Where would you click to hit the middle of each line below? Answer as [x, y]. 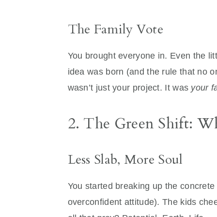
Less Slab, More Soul [125, 160]
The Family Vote [115, 29]
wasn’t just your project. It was [129, 88]
